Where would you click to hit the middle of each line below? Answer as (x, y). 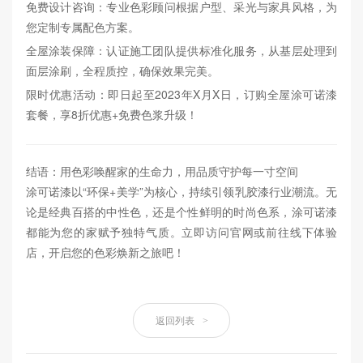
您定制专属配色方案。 (82, 27)
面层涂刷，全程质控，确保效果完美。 (122, 70)
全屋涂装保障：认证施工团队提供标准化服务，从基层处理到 (181, 50)
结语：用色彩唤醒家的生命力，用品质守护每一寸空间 (162, 171)
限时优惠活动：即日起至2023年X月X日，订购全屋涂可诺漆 (181, 94)
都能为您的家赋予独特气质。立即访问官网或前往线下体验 (181, 231)
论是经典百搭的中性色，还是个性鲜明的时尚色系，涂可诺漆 (181, 211)
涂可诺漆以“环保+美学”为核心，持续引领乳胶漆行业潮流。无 (181, 191)
